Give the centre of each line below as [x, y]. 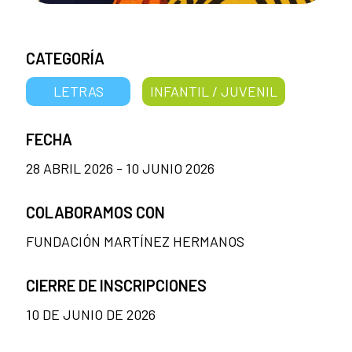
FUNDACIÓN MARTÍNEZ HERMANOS [135, 241]
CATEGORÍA [65, 58]
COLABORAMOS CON [95, 212]
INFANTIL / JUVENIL [213, 91]
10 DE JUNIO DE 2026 [91, 314]
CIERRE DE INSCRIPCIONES [116, 285]
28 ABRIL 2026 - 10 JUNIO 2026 [120, 168]
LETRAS [78, 91]
